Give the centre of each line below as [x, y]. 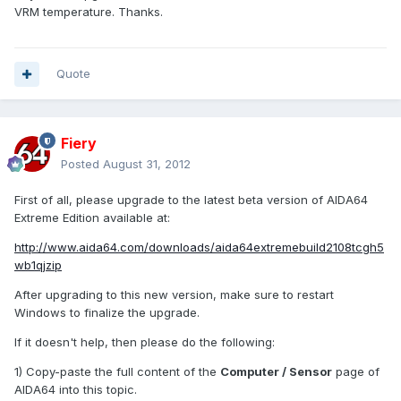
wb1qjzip [38, 265]
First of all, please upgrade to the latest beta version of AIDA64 [191, 200]
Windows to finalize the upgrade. [107, 313]
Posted [82, 164]
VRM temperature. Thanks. [89, 12]
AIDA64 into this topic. [76, 390]
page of [356, 372]
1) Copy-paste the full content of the [117, 372]
